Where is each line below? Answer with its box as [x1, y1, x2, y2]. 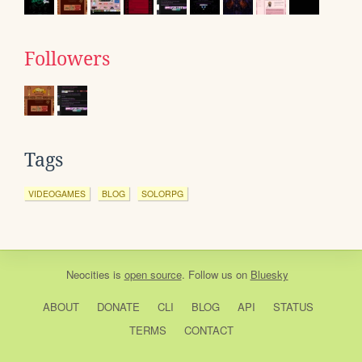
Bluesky [250, 266, 288, 282]
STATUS [272, 298, 314, 314]
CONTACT [183, 322, 234, 338]
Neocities [65, 266, 110, 282]
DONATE [96, 298, 140, 314]
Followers [24, 48, 110, 69]
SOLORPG [141, 187, 183, 200]
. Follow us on [181, 266, 250, 282]
